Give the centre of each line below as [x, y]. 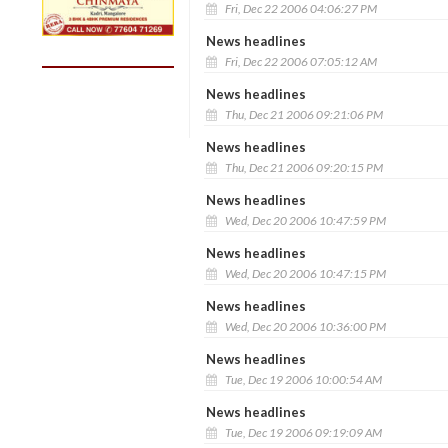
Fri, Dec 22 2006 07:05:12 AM [299, 61]
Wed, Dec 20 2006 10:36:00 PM [304, 326]
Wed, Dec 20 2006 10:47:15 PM [304, 273]
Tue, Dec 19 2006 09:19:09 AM [302, 432]
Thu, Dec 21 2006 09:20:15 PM [302, 167]
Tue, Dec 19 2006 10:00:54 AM [302, 379]
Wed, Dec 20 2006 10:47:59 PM [304, 220]
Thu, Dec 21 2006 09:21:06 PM [302, 114]
